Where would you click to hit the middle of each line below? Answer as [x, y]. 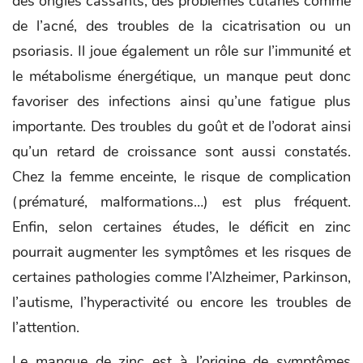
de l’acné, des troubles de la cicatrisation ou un [181, 26]
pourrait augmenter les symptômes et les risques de [181, 252]
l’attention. [46, 327]
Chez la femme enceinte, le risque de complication [181, 176]
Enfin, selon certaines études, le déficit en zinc [181, 226]
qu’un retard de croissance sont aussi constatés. [181, 151]
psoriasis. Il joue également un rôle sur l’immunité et [181, 51]
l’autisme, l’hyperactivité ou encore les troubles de [181, 302]
